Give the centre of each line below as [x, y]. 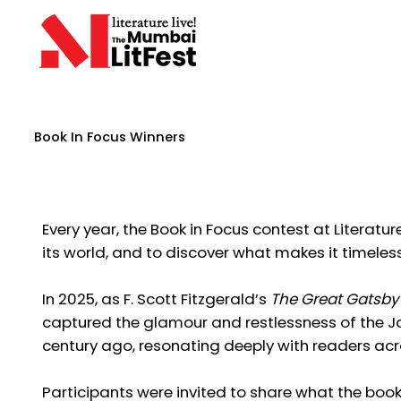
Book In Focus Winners [109, 137]
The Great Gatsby [335, 300]
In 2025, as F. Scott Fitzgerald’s [157, 300]
